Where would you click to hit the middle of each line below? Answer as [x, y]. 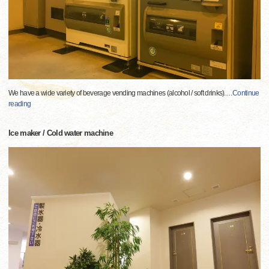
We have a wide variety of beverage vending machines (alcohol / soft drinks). [117, 93]
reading [20, 104]
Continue [246, 93]
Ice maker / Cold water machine [61, 133]
